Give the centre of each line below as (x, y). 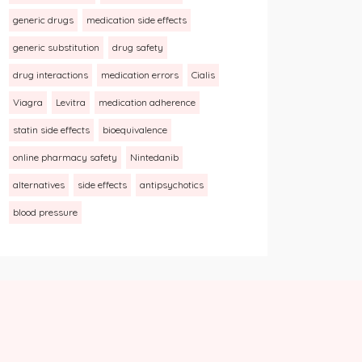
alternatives (39, 185)
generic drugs (43, 20)
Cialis (203, 75)
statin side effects (51, 130)
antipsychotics (172, 185)
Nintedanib (154, 157)
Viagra (28, 102)
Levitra (71, 102)
